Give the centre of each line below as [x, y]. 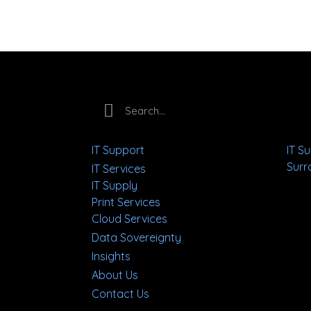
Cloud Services [129, 219]
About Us [115, 275]
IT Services [119, 169]
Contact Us [120, 294]
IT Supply [115, 186]
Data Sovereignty [136, 238]
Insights [111, 257]
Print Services [126, 202]
